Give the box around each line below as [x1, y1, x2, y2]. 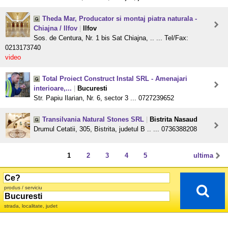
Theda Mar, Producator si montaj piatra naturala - [42, 15, 197, 23]
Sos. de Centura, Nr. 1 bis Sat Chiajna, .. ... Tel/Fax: [34, 34, 188, 42]
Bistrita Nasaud [150, 116, 197, 124]
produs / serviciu [4, 185, 42, 191]
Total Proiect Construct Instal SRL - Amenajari [42, 75, 187, 83]
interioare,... [34, 84, 72, 93]
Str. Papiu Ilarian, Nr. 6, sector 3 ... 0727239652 [34, 94, 174, 102]
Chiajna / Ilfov [34, 24, 77, 33]
